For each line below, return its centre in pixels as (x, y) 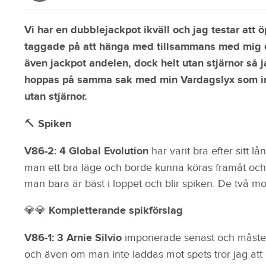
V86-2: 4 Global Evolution (88, 151)
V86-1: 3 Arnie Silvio (74, 238)
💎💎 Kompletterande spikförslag (103, 210)
